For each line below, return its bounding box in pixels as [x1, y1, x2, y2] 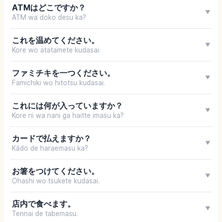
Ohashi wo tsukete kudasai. [11, 177, 100, 185]
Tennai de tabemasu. [11, 210, 78, 218]
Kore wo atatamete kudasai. [11, 46, 101, 55]
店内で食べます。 [11, 199, 75, 209]
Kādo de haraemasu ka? [11, 144, 88, 153]
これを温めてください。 [11, 35, 99, 46]
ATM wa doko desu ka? [11, 13, 86, 22]
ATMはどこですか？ [11, 2, 86, 13]
